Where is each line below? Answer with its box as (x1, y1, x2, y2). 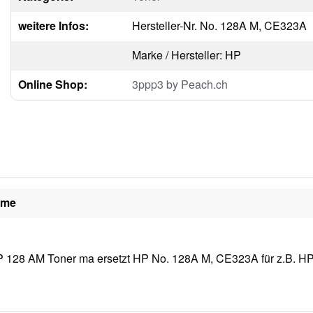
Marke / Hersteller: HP (131, 46, 241, 63)
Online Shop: (17, 75, 87, 92)
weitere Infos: (17, 17, 89, 34)
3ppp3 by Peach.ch (131, 75, 228, 92)
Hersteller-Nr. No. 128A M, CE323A (131, 17, 307, 34)
